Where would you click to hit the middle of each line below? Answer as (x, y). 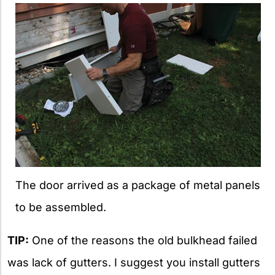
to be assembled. (61, 207)
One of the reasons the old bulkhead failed (143, 241)
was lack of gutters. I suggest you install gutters (134, 263)
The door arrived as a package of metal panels (138, 185)
